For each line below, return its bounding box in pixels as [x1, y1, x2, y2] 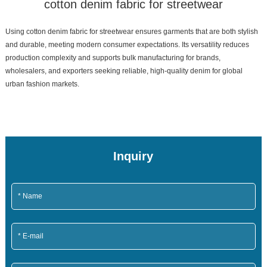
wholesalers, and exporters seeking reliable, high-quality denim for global [5, 66, 243, 75]
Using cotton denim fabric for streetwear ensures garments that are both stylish [5, 27, 258, 36]
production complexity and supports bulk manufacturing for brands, [5, 53, 221, 62]
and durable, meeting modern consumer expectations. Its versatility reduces [5, 40, 249, 49]
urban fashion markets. [5, 79, 79, 88]
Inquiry [113, 149, 154, 163]
